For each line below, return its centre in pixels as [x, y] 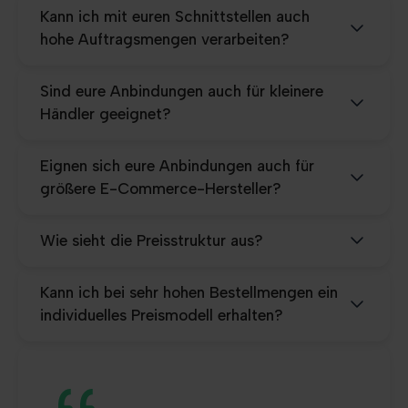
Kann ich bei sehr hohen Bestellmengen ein [189, 292]
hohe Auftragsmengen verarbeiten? [165, 39]
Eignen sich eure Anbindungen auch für [177, 165]
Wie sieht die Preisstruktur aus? [152, 240]
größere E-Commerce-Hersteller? [161, 188]
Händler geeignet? [106, 113]
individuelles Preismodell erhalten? [162, 315]
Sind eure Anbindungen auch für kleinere [182, 91]
